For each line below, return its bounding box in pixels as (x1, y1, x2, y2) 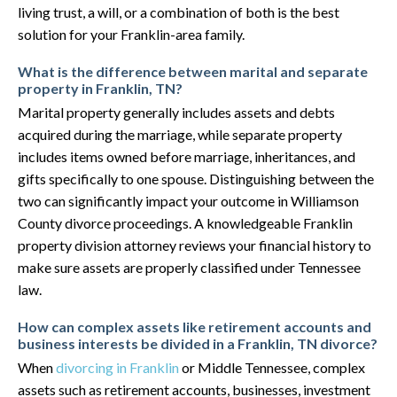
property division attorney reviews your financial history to (18, 237, 371, 253)
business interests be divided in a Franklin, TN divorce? (18, 335, 378, 352)
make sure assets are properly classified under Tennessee (18, 259, 361, 276)
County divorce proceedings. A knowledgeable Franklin (18, 214, 353, 231)
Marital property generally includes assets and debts (18, 104, 335, 121)
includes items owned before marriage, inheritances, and (18, 148, 355, 165)
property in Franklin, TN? (18, 80, 183, 97)
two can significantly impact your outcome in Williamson (18, 192, 359, 209)
